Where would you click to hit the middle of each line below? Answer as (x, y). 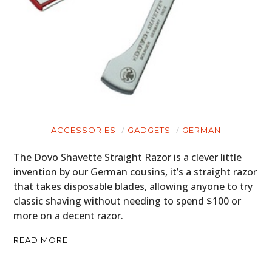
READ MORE (41, 240)
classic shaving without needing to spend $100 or (127, 201)
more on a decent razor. (69, 216)
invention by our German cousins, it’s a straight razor (135, 172)
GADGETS (149, 130)
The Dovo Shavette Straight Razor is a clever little (128, 158)
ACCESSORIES (83, 130)
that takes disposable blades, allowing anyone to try (133, 187)
